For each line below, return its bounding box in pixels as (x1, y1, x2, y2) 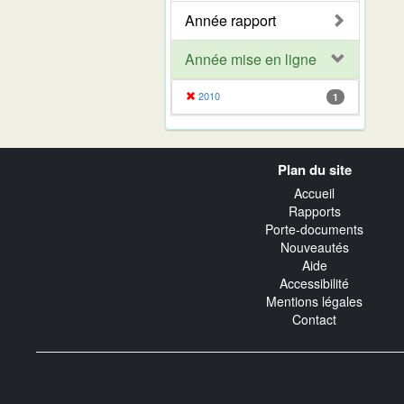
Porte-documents (265, 220, 363, 239)
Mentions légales (266, 292, 363, 311)
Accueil (294, 184, 335, 203)
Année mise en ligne (185, 48, 317, 69)
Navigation (35, 145, 119, 166)
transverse (35, 163, 120, 184)
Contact (292, 310, 336, 329)
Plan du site (277, 159, 352, 179)
